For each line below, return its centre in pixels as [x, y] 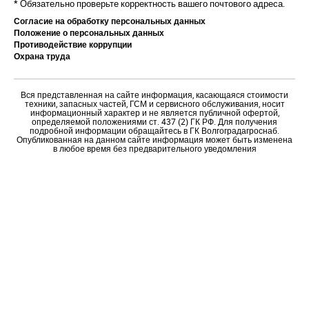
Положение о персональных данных [89, 33]
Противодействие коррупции [73, 44]
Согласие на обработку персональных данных [110, 21]
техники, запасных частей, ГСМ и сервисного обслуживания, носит [154, 104]
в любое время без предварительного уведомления [154, 149]
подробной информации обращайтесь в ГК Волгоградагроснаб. [154, 131]
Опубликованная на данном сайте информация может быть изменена [154, 140]
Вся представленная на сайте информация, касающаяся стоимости [154, 95]
